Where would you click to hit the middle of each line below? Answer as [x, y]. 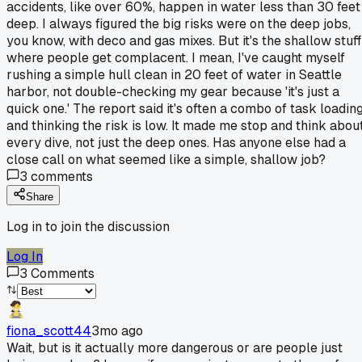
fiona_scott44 [49, 330]
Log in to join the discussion [88, 226]
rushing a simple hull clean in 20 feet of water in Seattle [174, 74]
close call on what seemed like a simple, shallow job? [166, 159]
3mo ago [117, 330]
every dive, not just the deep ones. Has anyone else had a [176, 142]
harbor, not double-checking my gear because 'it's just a [173, 91]
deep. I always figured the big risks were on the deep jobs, [179, 23]
